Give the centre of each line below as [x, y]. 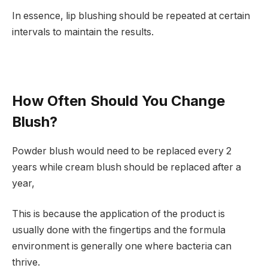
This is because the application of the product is [118, 214]
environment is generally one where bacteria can [122, 246]
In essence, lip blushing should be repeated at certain [131, 16]
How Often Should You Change [118, 100]
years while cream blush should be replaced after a [127, 167]
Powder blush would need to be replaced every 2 [122, 151]
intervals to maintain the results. [83, 32]
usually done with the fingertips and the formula [119, 230]
